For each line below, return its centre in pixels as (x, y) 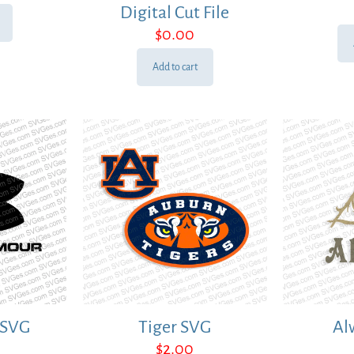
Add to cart (175, 68)
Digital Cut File (175, 13)
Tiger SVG (175, 327)
